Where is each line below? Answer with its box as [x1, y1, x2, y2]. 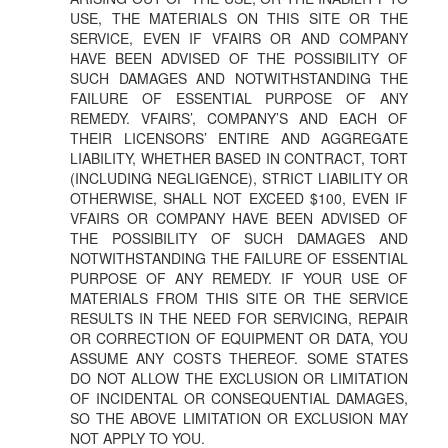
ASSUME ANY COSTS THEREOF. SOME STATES [70, 348, 408, 369]
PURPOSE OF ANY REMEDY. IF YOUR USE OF [70, 268, 408, 289]
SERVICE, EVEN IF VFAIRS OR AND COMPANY [70, 28, 408, 49]
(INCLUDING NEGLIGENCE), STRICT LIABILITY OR [70, 168, 408, 189]
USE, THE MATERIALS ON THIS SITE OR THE [70, 8, 408, 29]
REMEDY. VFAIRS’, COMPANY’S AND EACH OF [70, 108, 408, 129]
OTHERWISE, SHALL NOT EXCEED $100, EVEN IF [70, 188, 408, 209]
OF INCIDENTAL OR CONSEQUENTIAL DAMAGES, [70, 388, 408, 409]
